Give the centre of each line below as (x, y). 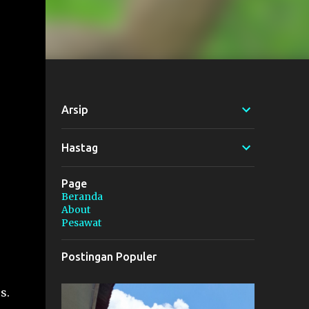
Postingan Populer (109, 257)
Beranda (82, 197)
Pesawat (81, 223)
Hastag (79, 148)
